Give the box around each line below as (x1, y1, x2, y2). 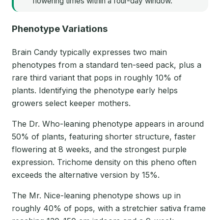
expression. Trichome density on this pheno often (12, 157, 196, 167)
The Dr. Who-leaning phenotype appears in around (12, 119, 204, 129)
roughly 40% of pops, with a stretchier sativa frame (12, 203, 206, 214)
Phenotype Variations (12, 23, 108, 35)
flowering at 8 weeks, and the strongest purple (12, 144, 187, 155)
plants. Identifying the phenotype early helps (12, 85, 178, 96)
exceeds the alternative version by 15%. (12, 170, 160, 180)
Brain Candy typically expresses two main (12, 47, 167, 57)
